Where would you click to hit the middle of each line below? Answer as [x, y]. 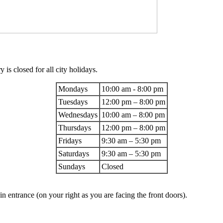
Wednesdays [78, 114]
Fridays [70, 140]
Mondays [73, 89]
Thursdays [74, 127]
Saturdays [73, 153]
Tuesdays [73, 102]
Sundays [71, 166]
